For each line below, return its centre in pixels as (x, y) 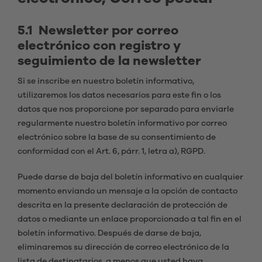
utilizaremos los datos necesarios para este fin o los (119, 95)
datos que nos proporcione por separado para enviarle (126, 109)
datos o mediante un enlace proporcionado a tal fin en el (130, 219)
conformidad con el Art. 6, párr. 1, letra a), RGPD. (111, 151)
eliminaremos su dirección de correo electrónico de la (123, 247)
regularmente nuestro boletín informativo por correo (122, 123)
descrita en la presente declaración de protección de (123, 205)
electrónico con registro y (99, 46)
